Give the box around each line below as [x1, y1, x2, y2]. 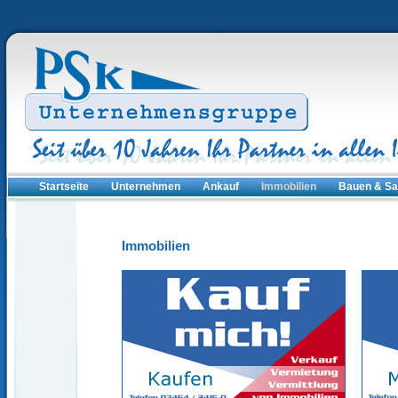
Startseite [39, 180, 89, 193]
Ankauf [203, 180, 239, 193]
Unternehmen [111, 180, 180, 193]
